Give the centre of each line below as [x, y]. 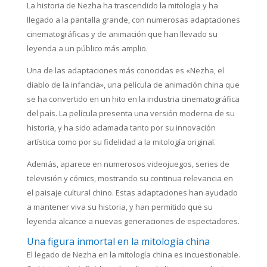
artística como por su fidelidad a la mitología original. [121, 142]
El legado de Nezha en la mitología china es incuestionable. [133, 255]
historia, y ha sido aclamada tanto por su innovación [121, 128]
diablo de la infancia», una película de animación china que [133, 85]
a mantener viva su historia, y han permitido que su [119, 207]
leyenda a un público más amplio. [87, 49]
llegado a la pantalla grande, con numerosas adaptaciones [133, 20]
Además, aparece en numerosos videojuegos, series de [128, 164]
